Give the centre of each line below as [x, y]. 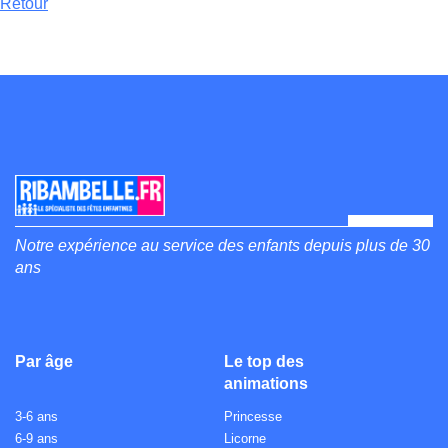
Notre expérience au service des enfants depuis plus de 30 [222, 246]
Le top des [264, 362]
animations [266, 384]
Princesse [253, 417]
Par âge [44, 362]
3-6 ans [36, 417]
